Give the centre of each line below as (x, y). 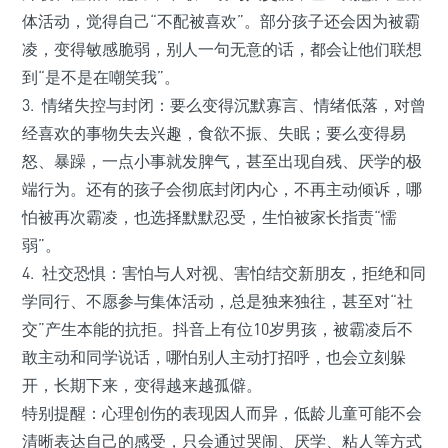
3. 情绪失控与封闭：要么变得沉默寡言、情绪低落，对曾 (224, 105)
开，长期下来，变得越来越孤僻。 (142, 385)
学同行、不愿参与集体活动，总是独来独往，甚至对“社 (217, 301)
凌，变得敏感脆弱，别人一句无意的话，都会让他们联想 (222, 49)
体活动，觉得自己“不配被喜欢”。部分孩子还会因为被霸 (221, 21)
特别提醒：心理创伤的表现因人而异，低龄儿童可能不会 (222, 413)
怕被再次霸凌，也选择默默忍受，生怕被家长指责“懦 (209, 217)
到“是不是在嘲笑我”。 (101, 77)
